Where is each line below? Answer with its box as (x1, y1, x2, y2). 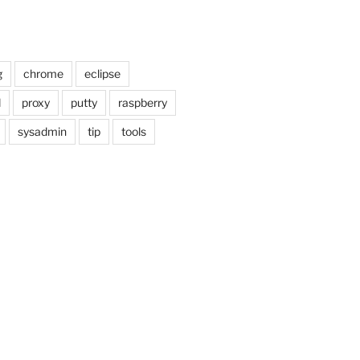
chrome (22, 66, 63, 80)
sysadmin (17, 124, 67, 138)
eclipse (84, 66, 121, 80)
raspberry (117, 95, 167, 109)
